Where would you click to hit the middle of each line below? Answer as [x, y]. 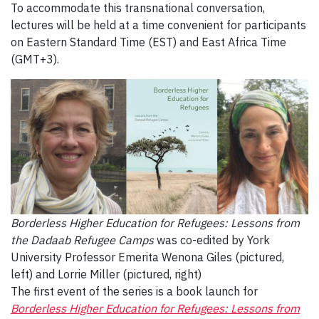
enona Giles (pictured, [228, 257]
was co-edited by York [212, 240]
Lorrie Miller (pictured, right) [130, 274]
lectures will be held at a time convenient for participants [158, 25]
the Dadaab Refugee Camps [82, 240]
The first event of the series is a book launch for [134, 291]
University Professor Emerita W [91, 257]
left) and [34, 274]
